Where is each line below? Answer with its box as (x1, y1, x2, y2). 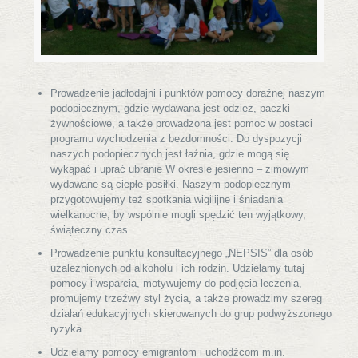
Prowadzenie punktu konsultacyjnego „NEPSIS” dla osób (50, 246, 313, 259)
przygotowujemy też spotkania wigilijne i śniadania (50, 193, 283, 205)
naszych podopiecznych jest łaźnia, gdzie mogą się (50, 147, 289, 160)
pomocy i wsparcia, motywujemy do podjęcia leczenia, (50, 276, 302, 289)
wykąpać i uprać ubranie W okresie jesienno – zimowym (50, 162, 309, 175)
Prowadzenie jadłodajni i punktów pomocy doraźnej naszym (50, 86, 325, 99)
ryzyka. (50, 322, 85, 335)
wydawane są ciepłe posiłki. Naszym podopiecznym (50, 177, 291, 190)
